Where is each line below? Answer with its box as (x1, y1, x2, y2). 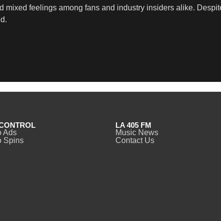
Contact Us (115, 136, 154, 145)
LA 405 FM (115, 120, 151, 129)
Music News (115, 128, 158, 137)
